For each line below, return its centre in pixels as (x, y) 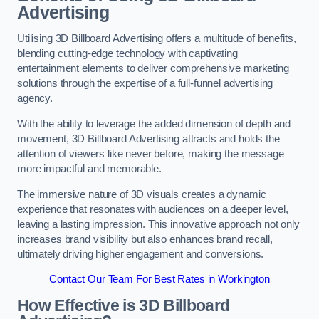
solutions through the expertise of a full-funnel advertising (145, 84)
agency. (35, 99)
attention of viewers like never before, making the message (151, 154)
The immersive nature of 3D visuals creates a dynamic (142, 194)
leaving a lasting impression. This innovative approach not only (158, 224)
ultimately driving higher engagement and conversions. (141, 254)
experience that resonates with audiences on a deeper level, (153, 209)
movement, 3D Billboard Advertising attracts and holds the (148, 139)
